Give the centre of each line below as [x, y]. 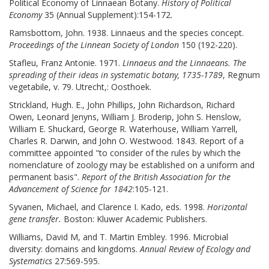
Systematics [31, 261]
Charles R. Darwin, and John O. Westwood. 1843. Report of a [126, 141]
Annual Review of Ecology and [195, 249]
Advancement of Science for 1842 [71, 189]
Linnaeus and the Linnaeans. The [184, 63]
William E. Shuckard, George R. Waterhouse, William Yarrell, [123, 129]
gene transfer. [35, 219]
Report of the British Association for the [156, 177]
